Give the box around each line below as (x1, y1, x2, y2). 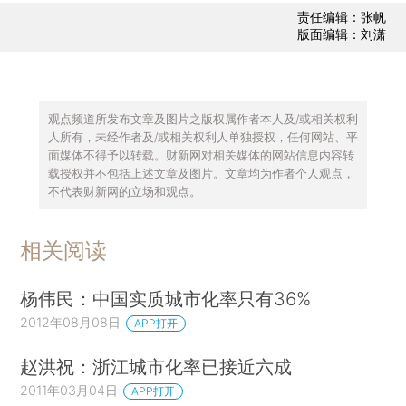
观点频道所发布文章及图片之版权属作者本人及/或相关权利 (47, 111, 358, 126)
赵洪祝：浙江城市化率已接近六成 (20, 355, 293, 379)
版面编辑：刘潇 (296, 26, 386, 43)
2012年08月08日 (20, 314, 121, 331)
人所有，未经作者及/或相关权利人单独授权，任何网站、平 (47, 129, 358, 144)
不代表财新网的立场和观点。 (47, 183, 201, 198)
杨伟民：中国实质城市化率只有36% (20, 287, 312, 311)
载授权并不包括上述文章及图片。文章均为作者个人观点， (47, 165, 354, 180)
